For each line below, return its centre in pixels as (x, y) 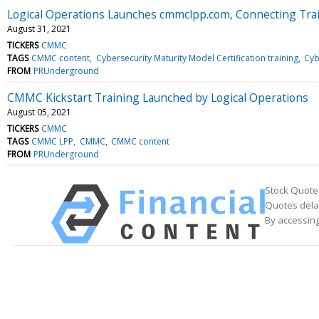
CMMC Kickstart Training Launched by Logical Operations (158, 97)
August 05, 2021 (39, 112)
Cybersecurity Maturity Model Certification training (197, 58)
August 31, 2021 (39, 28)
